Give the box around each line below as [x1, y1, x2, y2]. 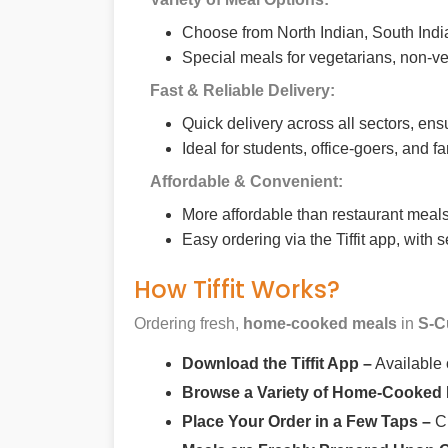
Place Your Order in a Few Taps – [182, 413, 431, 431]
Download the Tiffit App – [182, 355, 372, 373]
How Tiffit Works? [134, 273, 340, 307]
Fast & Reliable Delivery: [150, 82, 335, 100]
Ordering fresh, [134, 315, 239, 333]
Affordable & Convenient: [150, 173, 343, 191]
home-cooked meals [239, 315, 397, 333]
